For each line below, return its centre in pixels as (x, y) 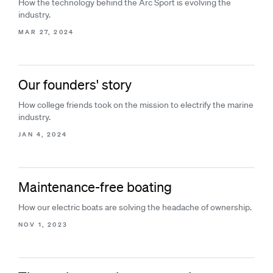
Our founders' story (75, 84)
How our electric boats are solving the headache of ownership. (135, 207)
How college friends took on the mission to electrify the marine (136, 105)
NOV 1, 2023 (43, 225)
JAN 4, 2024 (43, 134)
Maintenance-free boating (95, 187)
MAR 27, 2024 (46, 32)
